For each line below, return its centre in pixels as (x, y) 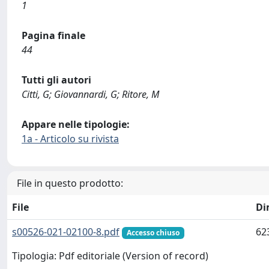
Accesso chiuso (153, 233)
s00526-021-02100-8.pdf (66, 232)
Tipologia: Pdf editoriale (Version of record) (110, 256)
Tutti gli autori (56, 80)
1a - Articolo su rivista (70, 139)
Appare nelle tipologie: (76, 124)
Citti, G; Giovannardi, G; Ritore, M (90, 94)
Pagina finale (53, 35)
